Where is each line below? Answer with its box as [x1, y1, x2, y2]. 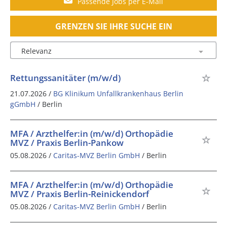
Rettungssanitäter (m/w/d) [10, 72, 121, 84]
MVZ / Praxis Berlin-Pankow [10, 137, 124, 148]
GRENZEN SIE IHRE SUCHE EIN [55, 20, 172, 32]
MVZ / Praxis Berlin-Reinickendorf [10, 187, 149, 200]
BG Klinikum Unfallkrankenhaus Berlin [53, 89, 183, 99]
